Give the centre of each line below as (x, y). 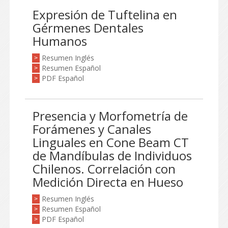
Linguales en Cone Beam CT (111, 142)
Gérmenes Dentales (88, 28)
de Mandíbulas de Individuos (112, 155)
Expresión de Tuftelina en (105, 15)
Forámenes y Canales (92, 129)
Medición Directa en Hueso (108, 182)
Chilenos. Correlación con (104, 169)
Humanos (60, 41)
